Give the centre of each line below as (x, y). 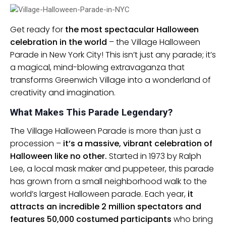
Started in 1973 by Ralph (154, 156)
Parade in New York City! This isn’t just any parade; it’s (113, 55)
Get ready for (38, 30)
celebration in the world (59, 42)
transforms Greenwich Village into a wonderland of (110, 80)
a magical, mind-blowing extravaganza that (97, 67)
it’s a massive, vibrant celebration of (138, 144)
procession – (37, 144)
